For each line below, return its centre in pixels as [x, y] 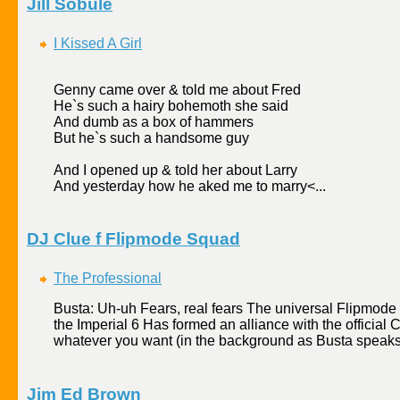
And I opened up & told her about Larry [175, 170]
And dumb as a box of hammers [154, 121]
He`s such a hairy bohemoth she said [171, 105]
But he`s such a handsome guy [151, 137]
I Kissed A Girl [98, 43]
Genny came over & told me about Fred [177, 89]
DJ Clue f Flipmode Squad [133, 239]
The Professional [108, 278]
